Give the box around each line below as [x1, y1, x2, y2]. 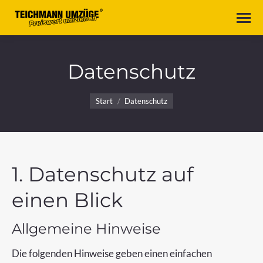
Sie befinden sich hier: [90, 87, 183, 99]
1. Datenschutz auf [12, 162, 194, 187]
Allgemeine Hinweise [12, 220, 161, 237]
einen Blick [12, 188, 123, 213]
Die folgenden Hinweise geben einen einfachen [12, 247, 212, 259]
